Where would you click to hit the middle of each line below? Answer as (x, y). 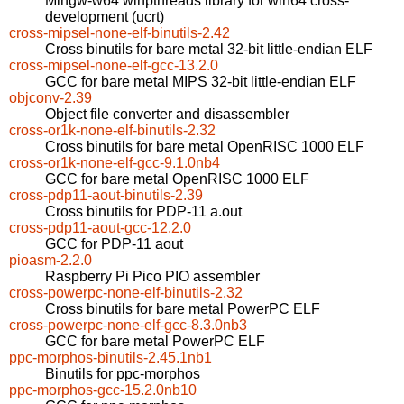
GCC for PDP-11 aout (114, 244)
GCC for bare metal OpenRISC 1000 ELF (177, 179)
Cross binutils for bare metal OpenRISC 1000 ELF (205, 147)
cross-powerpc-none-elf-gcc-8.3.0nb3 (128, 326)
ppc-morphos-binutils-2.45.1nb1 (110, 358)
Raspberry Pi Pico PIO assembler (152, 277)
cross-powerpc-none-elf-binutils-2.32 (126, 293)
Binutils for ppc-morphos (123, 374)
